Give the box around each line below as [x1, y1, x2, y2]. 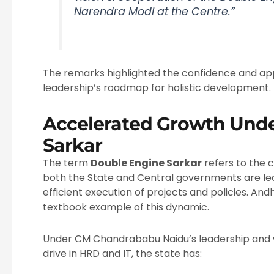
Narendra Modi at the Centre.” [74, 4, 235, 20]
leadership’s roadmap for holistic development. [43, 81, 271, 95]
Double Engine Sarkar [91, 156, 202, 171]
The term [43, 156, 91, 171]
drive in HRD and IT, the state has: [43, 246, 202, 261]
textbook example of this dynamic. [43, 200, 209, 215]
